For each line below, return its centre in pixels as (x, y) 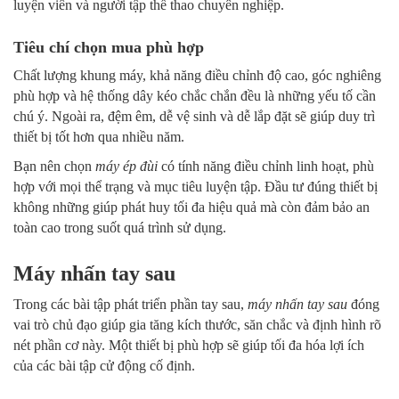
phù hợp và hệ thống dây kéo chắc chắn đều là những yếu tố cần (195, 96)
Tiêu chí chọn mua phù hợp (109, 48)
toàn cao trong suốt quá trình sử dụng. (120, 228)
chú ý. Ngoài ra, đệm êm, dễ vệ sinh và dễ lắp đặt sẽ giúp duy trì (194, 117)
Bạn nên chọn (54, 167)
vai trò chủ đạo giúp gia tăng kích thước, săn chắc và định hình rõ (197, 325)
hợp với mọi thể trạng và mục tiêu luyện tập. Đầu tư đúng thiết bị (195, 187)
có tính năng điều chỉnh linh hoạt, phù (266, 167)
